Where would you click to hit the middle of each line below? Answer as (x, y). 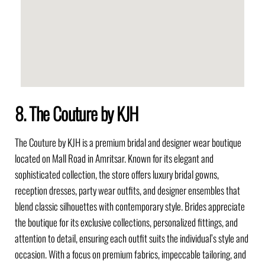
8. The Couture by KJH (77, 113)
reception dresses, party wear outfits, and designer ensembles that (127, 190)
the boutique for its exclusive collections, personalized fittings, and (126, 222)
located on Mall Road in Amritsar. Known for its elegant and (114, 158)
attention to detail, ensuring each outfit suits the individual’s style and (132, 238)
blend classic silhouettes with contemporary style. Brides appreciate (130, 206)
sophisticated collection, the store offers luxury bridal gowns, (117, 174)
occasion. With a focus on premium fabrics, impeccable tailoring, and (130, 254)
